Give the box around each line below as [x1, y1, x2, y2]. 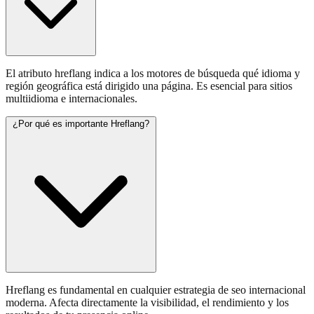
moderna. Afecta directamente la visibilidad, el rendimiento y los [6, 296, 289, 309]
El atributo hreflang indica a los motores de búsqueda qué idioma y [6, 67, 300, 80]
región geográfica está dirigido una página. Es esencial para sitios [6, 80, 292, 93]
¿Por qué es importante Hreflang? [13, 118, 149, 130]
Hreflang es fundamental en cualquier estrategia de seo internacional [6, 284, 306, 296]
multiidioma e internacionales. [6, 93, 137, 105]
